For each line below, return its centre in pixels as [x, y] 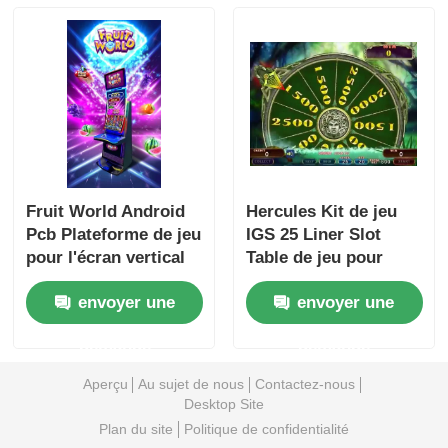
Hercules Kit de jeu [321, 211]
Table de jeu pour [314, 257]
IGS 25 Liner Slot [313, 234]
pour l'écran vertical [106, 257]
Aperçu [105, 384]
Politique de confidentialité [266, 428]
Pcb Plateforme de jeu [114, 234]
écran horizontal [310, 280]
